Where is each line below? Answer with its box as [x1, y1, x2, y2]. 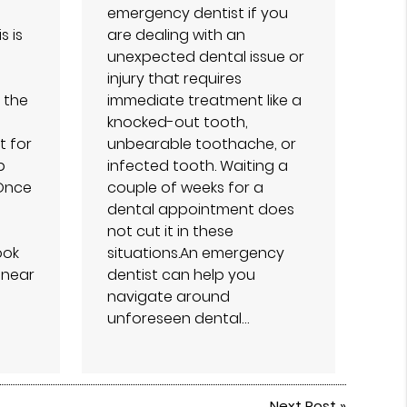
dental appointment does [107, 199, 295, 220]
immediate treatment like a [107, 90, 303, 111]
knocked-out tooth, [107, 112, 249, 133]
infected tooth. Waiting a [107, 155, 289, 176]
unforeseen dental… [107, 308, 250, 329]
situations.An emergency [107, 243, 285, 263]
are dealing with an [107, 25, 246, 45]
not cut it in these [107, 221, 234, 242]
